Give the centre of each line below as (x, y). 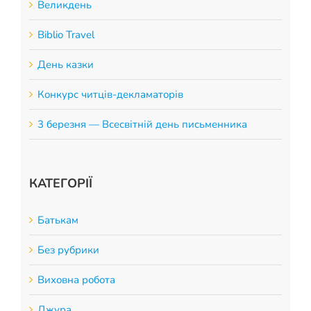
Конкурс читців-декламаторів (110, 94)
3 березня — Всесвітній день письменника (142, 124)
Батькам (58, 220)
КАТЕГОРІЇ (60, 183)
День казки (65, 64)
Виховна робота (76, 280)
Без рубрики (68, 250)
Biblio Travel (66, 34)
